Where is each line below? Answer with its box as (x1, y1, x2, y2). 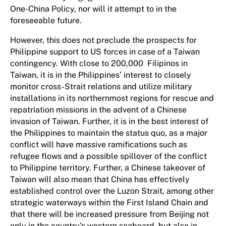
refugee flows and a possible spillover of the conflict (10, 151, 207, 161)
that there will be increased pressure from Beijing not (10, 209, 209, 219)
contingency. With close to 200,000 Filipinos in (10, 59, 188, 68)
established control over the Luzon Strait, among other (10, 186, 214, 196)
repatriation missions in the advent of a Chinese (10, 105, 187, 115)
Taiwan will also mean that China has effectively (10, 175, 190, 184)
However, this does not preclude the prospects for (10, 35, 197, 45)
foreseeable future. (10, 16, 86, 25)
